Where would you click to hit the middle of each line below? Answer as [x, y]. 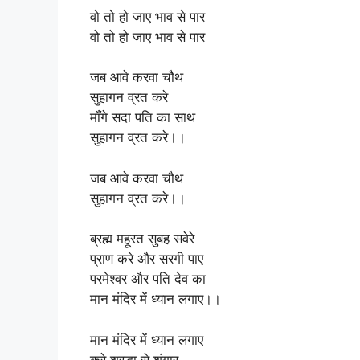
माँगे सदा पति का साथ [143, 117]
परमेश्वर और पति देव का [148, 279]
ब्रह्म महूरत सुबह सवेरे [142, 239]
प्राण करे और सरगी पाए [147, 259]
